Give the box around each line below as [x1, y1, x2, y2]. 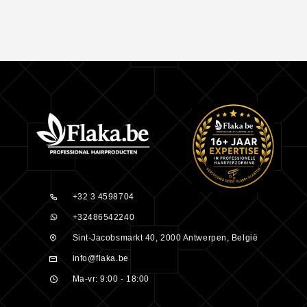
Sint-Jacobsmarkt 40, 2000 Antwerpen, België [72, 232, 258, 243]
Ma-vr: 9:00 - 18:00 [72, 273, 149, 284]
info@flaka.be [72, 253, 129, 263]
